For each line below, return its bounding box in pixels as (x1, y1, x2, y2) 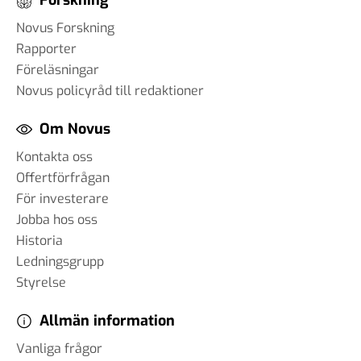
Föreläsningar (16, 60, 99, 78)
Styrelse (16, 274, 66, 291)
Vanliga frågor (16, 340, 102, 358)
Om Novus (39, 118, 110, 139)
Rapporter (16, 39, 77, 57)
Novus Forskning (16, 19, 114, 36)
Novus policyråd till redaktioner (16, 81, 204, 99)
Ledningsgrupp (16, 253, 104, 270)
